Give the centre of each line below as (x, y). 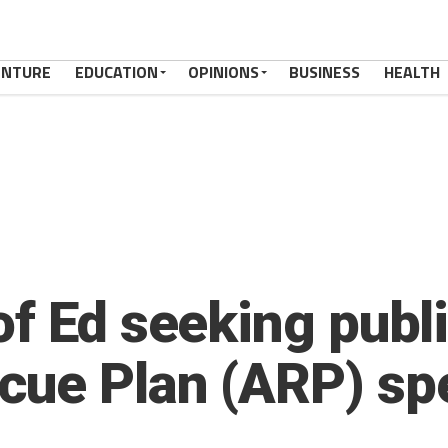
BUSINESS (324, 72)
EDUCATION (116, 72)
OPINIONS (223, 72)
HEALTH (412, 72)
